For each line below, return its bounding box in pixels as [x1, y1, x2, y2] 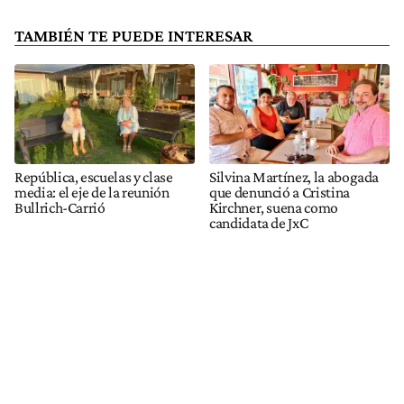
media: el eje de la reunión [14, 183, 170, 202]
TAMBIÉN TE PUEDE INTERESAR [14, 25, 252, 45]
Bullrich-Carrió [14, 198, 106, 217]
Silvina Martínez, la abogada [209, 168, 380, 187]
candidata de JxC [209, 214, 308, 233]
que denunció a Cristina [209, 183, 350, 202]
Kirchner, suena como [209, 198, 338, 217]
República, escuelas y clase [14, 168, 173, 187]
